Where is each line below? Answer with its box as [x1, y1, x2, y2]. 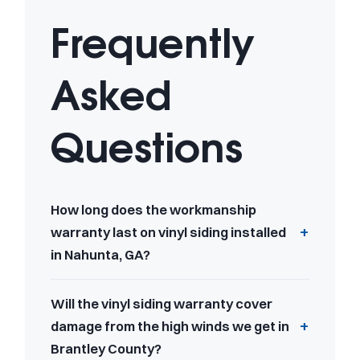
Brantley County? [51, 340, 162, 357]
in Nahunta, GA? [51, 246, 150, 263]
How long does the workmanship [51, 201, 256, 218]
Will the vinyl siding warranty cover [51, 295, 272, 312]
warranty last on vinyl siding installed [51, 223, 286, 240]
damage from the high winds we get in [51, 317, 289, 334]
